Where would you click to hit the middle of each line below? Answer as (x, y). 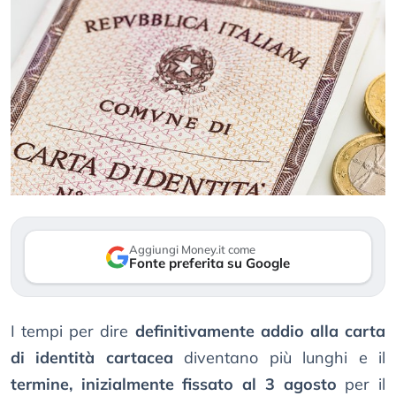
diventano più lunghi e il (279, 358)
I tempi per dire (73, 331)
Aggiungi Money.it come (192, 250)
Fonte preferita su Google (209, 263)
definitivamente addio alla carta (260, 331)
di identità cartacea (92, 358)
